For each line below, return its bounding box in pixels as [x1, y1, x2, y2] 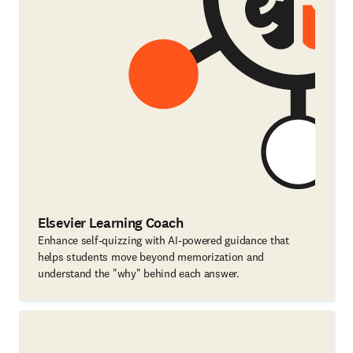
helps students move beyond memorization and [38, 250, 264, 264]
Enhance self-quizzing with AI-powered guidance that [38, 233, 289, 247]
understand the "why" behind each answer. [38, 266, 240, 281]
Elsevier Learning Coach [38, 214, 184, 232]
